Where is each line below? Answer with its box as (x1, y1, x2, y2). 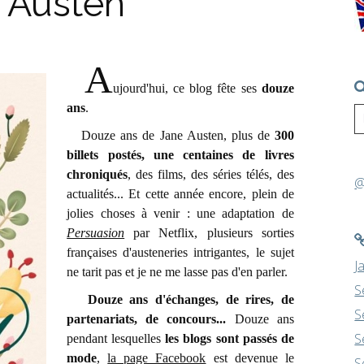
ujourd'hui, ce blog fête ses (112, 81, 262, 95)
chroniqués (67, 167, 128, 181)
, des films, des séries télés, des (128, 167, 294, 181)
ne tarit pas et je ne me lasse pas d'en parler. (67, 265, 288, 279)
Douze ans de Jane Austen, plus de (67, 128, 275, 142)
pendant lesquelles (67, 331, 166, 345)
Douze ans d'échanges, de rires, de (67, 292, 294, 306)
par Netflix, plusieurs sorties (124, 226, 294, 240)
